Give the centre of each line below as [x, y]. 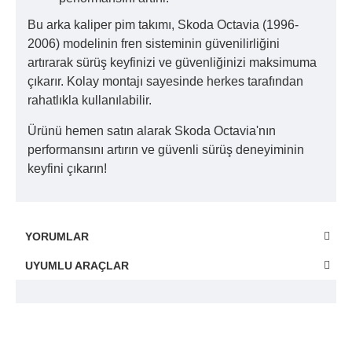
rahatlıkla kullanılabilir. [90, 100]
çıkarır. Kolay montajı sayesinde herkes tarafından [165, 81]
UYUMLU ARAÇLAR [77, 265]
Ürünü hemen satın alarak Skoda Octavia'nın [152, 130]
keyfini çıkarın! [67, 168]
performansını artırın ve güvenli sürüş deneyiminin [166, 149]
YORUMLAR [57, 236]
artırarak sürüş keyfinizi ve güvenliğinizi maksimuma [172, 62]
